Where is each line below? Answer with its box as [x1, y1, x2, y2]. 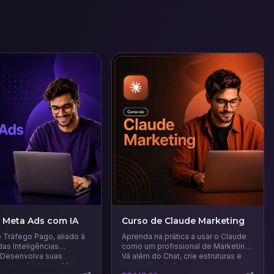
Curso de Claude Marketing [122, 215, 245, 226]
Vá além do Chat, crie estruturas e [122, 251, 242, 261]
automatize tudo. [122, 261, 183, 270]
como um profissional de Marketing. [122, 241, 252, 251]
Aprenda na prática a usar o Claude [122, 231, 247, 241]
